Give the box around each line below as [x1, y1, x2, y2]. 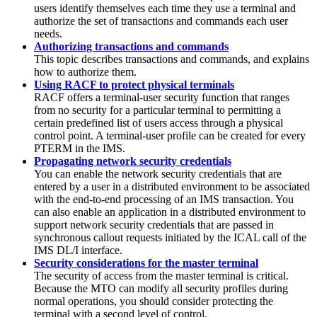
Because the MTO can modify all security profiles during [34, 282, 288, 294]
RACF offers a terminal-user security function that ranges [34, 91, 289, 103]
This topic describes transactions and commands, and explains [34, 52, 309, 65]
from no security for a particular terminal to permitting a [34, 103, 281, 116]
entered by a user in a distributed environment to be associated [34, 180, 310, 192]
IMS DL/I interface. [34, 243, 122, 256]
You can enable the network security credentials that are [34, 167, 282, 180]
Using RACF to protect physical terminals [34, 78, 234, 91]
